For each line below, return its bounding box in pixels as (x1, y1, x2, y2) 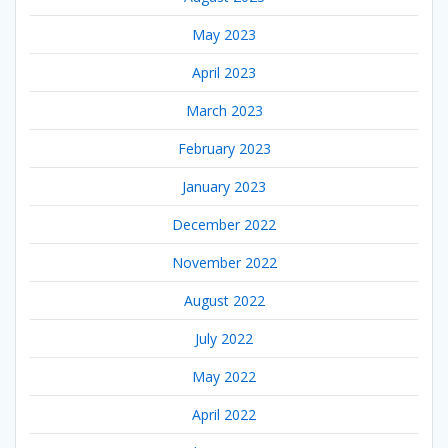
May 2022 (192, 366, 256, 386)
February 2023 (177, 138, 271, 158)
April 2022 (192, 404, 256, 424)
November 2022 (171, 252, 277, 272)
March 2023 (185, 100, 263, 120)
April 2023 (192, 62, 256, 82)
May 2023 (192, 24, 256, 44)
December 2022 (172, 214, 276, 234)
